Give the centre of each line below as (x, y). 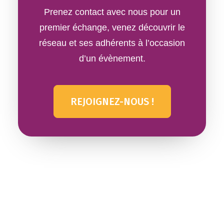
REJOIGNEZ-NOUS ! (112, 101)
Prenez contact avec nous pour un (112, 12)
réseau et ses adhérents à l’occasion (112, 43)
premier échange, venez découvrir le (112, 27)
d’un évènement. (112, 58)
